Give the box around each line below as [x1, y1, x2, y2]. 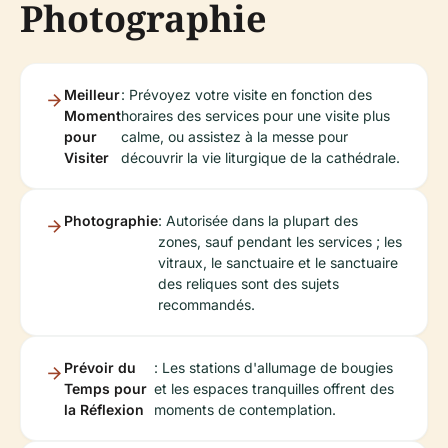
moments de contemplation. [154, 400, 337, 418]
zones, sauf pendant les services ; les [158, 232, 402, 250]
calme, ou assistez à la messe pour [121, 127, 348, 145]
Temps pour [64, 379, 147, 397]
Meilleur [64, 85, 120, 103]
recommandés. [158, 295, 255, 313]
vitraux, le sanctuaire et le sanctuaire [158, 253, 398, 271]
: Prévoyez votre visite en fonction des [121, 85, 372, 103]
